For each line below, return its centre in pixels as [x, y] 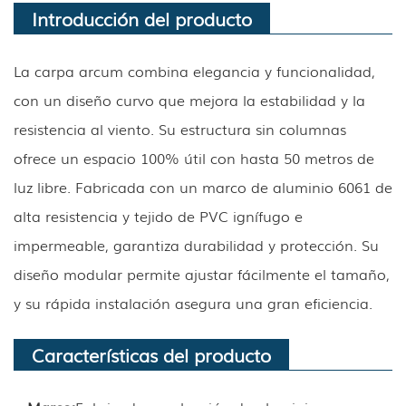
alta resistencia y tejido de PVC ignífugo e [158, 215]
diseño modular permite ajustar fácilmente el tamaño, [202, 273]
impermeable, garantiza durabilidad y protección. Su [196, 244]
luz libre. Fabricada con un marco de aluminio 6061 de [203, 186]
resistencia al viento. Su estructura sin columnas [180, 128]
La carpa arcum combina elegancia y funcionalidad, [194, 70]
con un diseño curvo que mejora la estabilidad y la [189, 99]
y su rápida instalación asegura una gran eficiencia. [193, 302]
